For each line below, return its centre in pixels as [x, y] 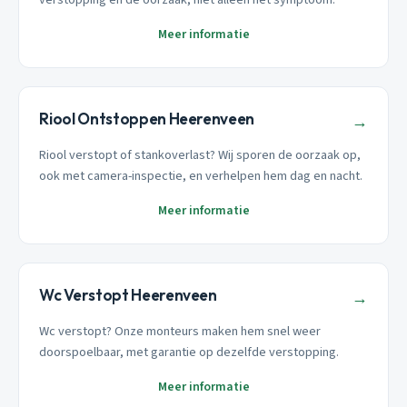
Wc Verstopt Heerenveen [128, 295]
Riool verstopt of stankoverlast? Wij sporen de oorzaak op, [200, 155]
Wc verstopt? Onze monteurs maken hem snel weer [180, 331]
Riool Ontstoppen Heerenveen [147, 119]
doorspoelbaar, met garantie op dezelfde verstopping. [189, 352]
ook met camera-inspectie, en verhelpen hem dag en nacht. [201, 176]
